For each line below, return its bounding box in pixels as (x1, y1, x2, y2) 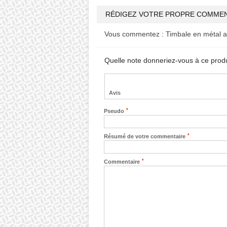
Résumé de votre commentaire (104, 133, 186, 139)
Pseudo (104, 108, 125, 114)
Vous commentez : (104, 30, 166, 38)
